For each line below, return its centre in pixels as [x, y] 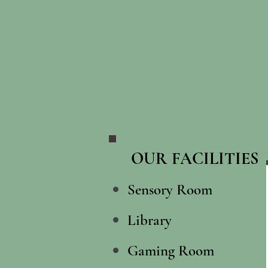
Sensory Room [170, 190]
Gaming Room [173, 251]
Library [150, 220]
